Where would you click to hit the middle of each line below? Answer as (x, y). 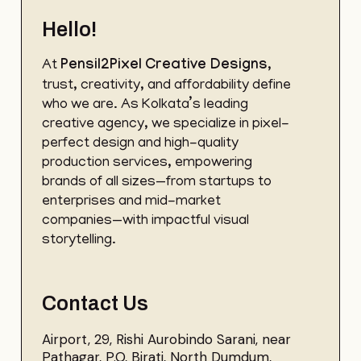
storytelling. (79, 241)
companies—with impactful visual (146, 221)
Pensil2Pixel (102, 66)
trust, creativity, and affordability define (167, 86)
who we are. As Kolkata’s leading (145, 105)
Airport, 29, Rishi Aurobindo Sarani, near (167, 339)
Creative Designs (207, 66)
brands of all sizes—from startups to (157, 183)
